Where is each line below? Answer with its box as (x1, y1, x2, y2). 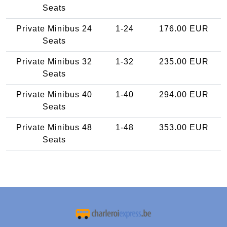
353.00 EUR (159, 123, 209, 132)
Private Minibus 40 (16, 90, 92, 99)
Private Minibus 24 (16, 24, 92, 33)
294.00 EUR (159, 90, 209, 99)
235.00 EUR (159, 57, 209, 66)
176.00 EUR (159, 24, 209, 33)
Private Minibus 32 (16, 57, 92, 66)
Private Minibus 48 (16, 123, 92, 132)
